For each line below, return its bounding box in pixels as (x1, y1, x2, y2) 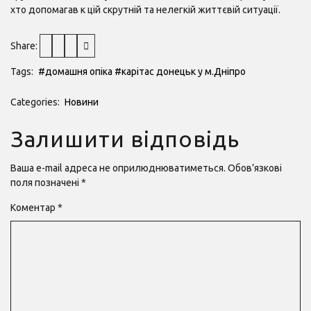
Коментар (10, 201, 58, 213)
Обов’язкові (228, 162, 282, 174)
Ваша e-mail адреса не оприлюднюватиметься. (10, 162, 226, 174)
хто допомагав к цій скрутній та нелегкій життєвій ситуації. (10, 3, 280, 15)
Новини (65, 96, 99, 108)
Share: (10, 40, 40, 51)
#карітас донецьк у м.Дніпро (115, 65, 246, 77)
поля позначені (10, 176, 81, 188)
